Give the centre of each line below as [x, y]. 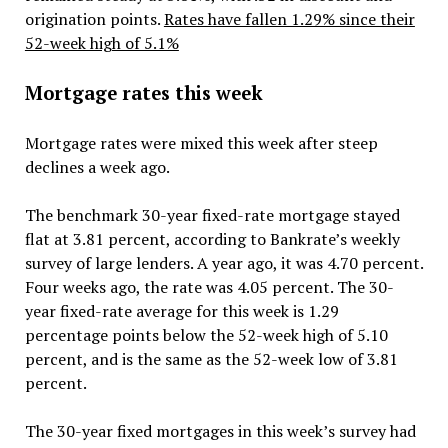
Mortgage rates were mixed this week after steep [201, 142]
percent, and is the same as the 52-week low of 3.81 [211, 358]
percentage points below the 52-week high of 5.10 [206, 334]
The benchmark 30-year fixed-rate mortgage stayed [212, 214]
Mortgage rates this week [143, 92]
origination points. [94, 18]
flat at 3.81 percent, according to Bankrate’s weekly [212, 238]
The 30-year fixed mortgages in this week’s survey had [220, 430]
